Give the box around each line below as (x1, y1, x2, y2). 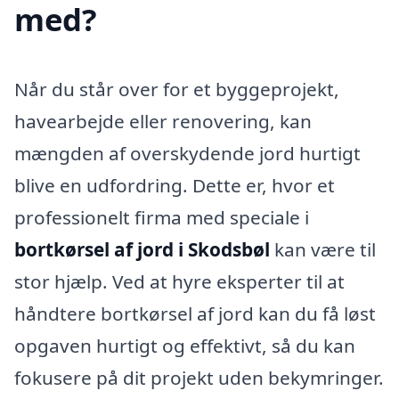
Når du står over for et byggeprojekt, (14, 76, 339, 102)
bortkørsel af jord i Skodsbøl (14, 236, 270, 262)
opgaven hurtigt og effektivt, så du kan (14, 332, 355, 358)
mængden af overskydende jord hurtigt (14, 140, 361, 166)
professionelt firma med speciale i (14, 204, 309, 230)
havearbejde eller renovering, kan (14, 108, 312, 134)
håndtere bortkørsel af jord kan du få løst (14, 300, 376, 326)
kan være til (270, 236, 376, 262)
